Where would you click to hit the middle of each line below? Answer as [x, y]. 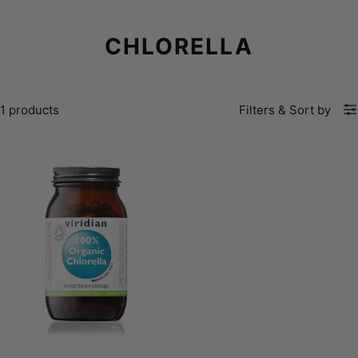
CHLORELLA [179, 46]
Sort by [310, 109]
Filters [257, 109]
